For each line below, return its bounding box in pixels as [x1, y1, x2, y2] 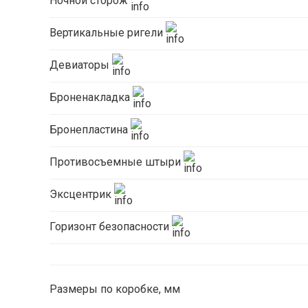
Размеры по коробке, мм [49, 282, 180, 296]
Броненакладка [49, 90, 133, 104]
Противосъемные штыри [49, 155, 184, 168]
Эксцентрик [49, 187, 114, 201]
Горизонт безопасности [49, 219, 172, 233]
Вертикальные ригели [49, 25, 166, 39]
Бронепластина [49, 122, 131, 136]
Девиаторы [49, 58, 112, 71]
